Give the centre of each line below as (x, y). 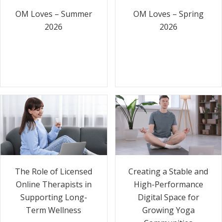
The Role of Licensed (54, 171)
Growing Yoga (168, 210)
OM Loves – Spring (168, 14)
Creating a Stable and (168, 171)
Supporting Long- (54, 197)
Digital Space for (168, 197)
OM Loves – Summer (54, 14)
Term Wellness (54, 210)
